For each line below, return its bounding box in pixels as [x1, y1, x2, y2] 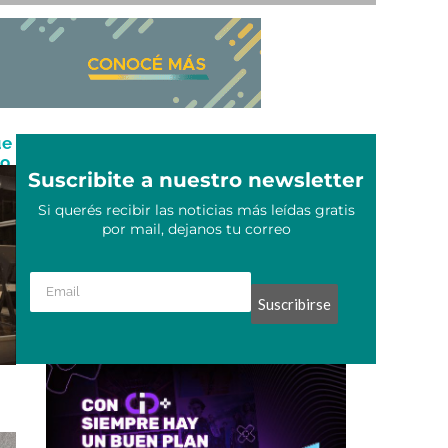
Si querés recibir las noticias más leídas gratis [37, 201, 355, 220]
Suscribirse [258, 294, 332, 313]
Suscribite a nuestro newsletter [28, 168, 364, 193]
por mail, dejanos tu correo [101, 220, 291, 239]
